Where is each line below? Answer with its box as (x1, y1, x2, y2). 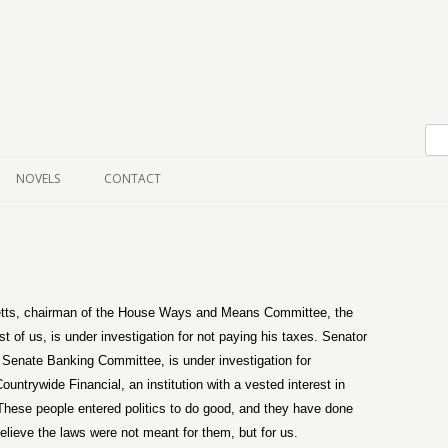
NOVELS (16, 170, 60, 187)
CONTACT (104, 170, 161, 187)
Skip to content (84, 81, 183, 100)
